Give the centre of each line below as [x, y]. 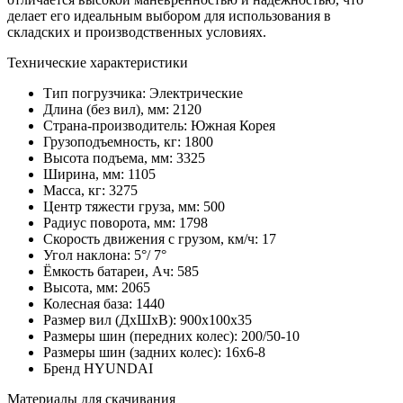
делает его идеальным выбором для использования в [169, 16]
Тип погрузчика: [96, 94]
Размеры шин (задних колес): [134, 353]
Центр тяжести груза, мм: [123, 207]
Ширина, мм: [85, 175]
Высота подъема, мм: [110, 158]
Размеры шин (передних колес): [142, 336]
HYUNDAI [118, 369]
